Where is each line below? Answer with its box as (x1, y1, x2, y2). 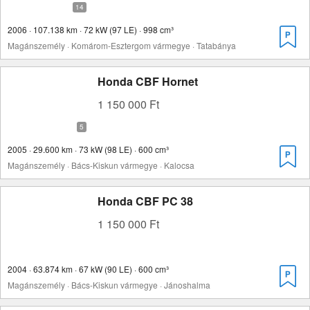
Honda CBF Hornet (98, 73, 198, 89)
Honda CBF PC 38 (98, 193, 193, 209)
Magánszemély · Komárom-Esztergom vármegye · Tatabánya (8, 39, 236, 51)
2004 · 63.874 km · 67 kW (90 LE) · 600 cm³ (8, 263, 169, 275)
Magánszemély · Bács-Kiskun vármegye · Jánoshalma (8, 279, 210, 291)
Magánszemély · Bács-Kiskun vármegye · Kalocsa (8, 159, 194, 171)
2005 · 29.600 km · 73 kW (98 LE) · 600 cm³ (8, 143, 169, 155)
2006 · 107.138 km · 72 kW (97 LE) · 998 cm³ (8, 24, 174, 35)
